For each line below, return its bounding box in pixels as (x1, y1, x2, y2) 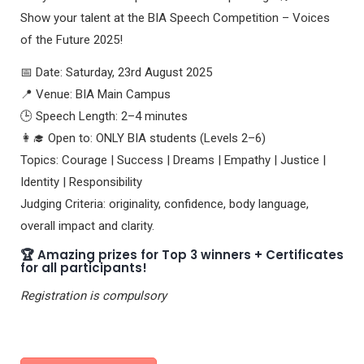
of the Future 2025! (20, 32, 123, 47)
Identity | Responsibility (20, 175, 142, 190)
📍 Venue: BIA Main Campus (20, 87, 171, 102)
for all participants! (20, 258, 147, 276)
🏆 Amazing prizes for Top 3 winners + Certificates (20, 245, 344, 263)
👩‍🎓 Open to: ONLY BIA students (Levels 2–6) (20, 131, 266, 146)
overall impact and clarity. (20, 219, 154, 234)
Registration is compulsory (20, 288, 167, 304)
